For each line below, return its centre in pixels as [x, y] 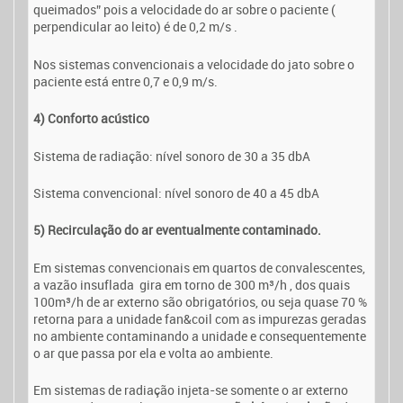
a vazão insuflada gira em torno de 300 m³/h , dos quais [192, 284]
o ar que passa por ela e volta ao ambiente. [153, 353]
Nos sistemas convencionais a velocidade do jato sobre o [194, 64]
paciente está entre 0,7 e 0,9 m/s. [125, 81]
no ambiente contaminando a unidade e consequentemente [200, 336]
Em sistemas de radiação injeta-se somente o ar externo [191, 390]
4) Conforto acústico [91, 119]
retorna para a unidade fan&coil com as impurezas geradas [200, 318]
